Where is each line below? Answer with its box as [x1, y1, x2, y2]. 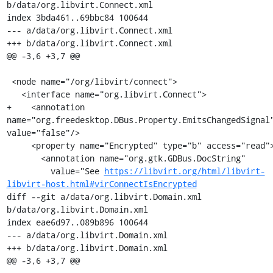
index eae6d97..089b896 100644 [6, 216, 148, 228]
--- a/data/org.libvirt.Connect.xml [6, 24, 172, 36]
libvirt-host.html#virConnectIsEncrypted [6, 178, 197, 190]
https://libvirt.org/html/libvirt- [104, 165, 265, 177]
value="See [50, 165, 104, 177]
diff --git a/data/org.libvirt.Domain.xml [6, 191, 202, 202]
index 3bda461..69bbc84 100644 [6, 12, 148, 23]
